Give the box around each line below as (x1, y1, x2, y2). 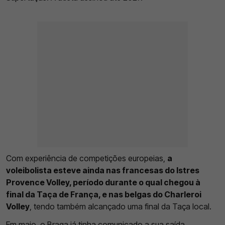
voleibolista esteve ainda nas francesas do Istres (6, 165, 199, 175)
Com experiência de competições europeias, (6, 153, 167, 163)
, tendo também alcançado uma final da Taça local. (30, 201, 211, 211)
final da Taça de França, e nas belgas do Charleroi (6, 189, 201, 199)
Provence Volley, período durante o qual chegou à (6, 177, 200, 187)
